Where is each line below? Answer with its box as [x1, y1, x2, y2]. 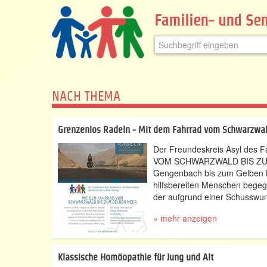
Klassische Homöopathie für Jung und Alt [58, 252, 213, 262]
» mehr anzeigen [153, 212, 217, 224]
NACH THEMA [52, 89, 120, 104]
